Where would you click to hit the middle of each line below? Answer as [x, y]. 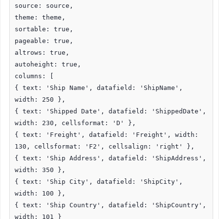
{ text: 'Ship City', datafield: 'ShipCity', [99, 181]
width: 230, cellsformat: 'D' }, [75, 123]
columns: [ [34, 76]
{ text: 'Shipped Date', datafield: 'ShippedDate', [110, 111]
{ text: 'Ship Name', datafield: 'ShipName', [99, 88]
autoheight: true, [48, 64]
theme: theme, [40, 17]
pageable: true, [44, 41]
